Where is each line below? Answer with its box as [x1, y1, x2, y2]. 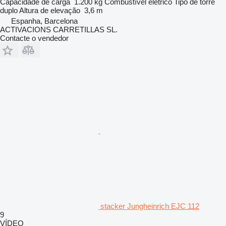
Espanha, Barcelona [11, 16, 78, 25]
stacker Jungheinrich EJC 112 [100, 201, 199, 210]
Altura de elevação [19, 6, 80, 15]
